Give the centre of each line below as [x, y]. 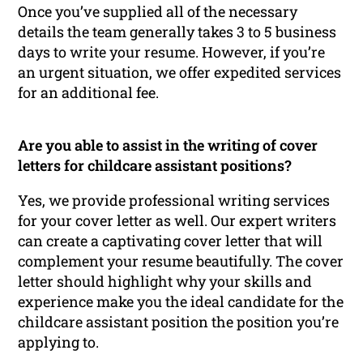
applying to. [59, 342]
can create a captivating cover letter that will [171, 240]
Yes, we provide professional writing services [174, 200]
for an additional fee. [89, 92]
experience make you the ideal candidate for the [181, 301]
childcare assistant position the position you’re [179, 321]
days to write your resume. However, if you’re [172, 51]
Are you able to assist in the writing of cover [168, 145]
